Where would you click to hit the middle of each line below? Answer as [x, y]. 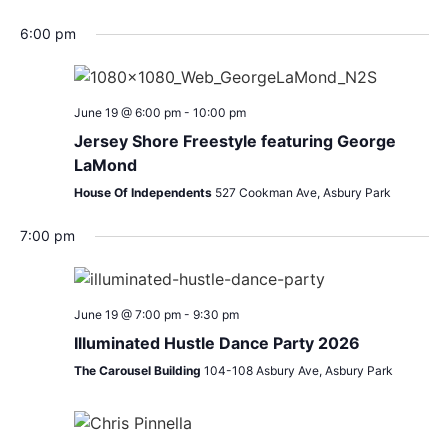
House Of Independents [144, 193]
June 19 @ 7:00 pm [127, 315]
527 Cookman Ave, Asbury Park [302, 193]
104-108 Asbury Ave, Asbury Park [298, 371]
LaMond [105, 165]
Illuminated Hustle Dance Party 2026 [216, 343]
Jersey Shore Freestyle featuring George [234, 141]
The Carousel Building [138, 371]
